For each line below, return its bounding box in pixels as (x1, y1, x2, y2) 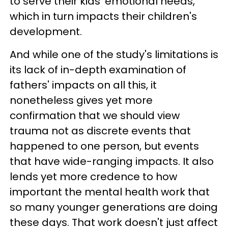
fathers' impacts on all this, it (10, 77, 157, 92)
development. (10, 24, 82, 39)
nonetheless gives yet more (10, 93, 153, 107)
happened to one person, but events (10, 138, 199, 153)
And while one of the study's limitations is (10, 47, 218, 62)
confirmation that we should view (10, 108, 180, 123)
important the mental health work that (10, 184, 210, 199)
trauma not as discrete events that (10, 123, 191, 138)
